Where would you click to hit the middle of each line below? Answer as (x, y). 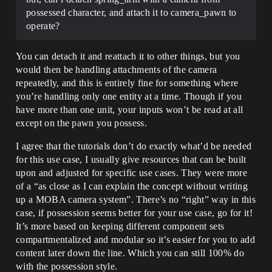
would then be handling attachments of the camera (117, 69)
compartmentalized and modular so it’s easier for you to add (135, 239)
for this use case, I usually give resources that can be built (131, 159)
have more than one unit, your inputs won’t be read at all (130, 109)
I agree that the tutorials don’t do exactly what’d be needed (134, 146)
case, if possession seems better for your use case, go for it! (134, 212)
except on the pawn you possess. (81, 123)
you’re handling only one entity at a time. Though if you (129, 96)
